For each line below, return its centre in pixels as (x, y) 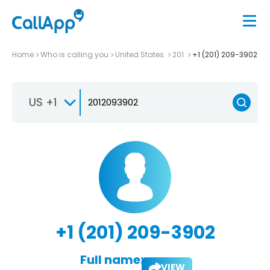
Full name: (111, 259)
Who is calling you (74, 54)
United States (140, 54)
